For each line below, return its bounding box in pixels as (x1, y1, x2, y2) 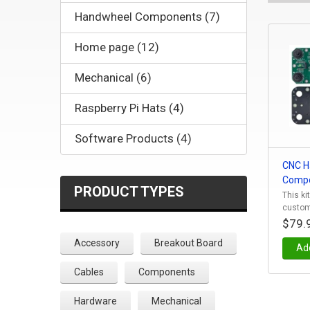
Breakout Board (154, 237, 223, 248)
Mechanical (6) (75, 70, 152, 84)
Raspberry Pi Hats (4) (75, 100, 184, 115)
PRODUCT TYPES (74, 183, 184, 200)
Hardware (74, 295, 117, 307)
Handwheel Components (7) (75, 9, 220, 24)
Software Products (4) (75, 131, 192, 145)
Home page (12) (75, 39, 159, 54)
